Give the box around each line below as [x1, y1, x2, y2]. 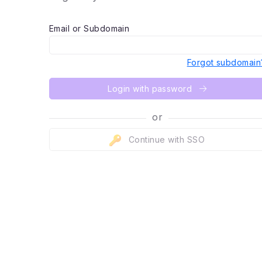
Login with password [108, 84, 195, 94]
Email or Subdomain [49, 23, 130, 33]
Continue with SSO [128, 134, 205, 144]
